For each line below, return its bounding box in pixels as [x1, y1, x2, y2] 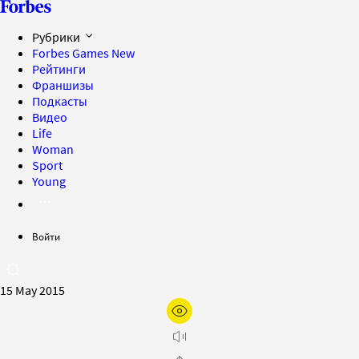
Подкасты [32, 93, 87, 109]
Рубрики [32, 29, 83, 45]
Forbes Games [32, 45, 111, 61]
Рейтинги [32, 61, 86, 77]
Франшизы [32, 77, 94, 93]
